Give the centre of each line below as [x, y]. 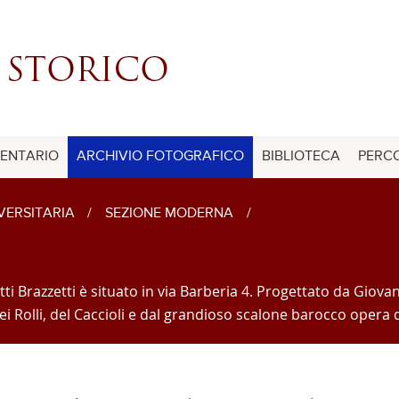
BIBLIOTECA [301, 156]
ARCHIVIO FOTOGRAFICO [160, 156]
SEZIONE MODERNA [169, 213]
